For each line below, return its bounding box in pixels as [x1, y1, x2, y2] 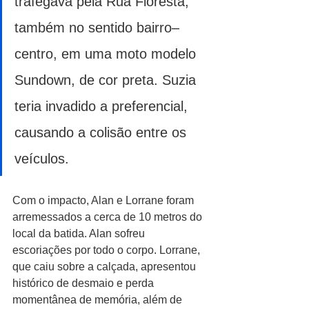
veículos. [14, 150, 69, 166]
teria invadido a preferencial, [14, 98, 192, 114]
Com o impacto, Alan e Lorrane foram [12, 194, 197, 206]
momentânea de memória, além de [12, 293, 185, 306]
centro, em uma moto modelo [14, 46, 200, 61]
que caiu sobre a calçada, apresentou [12, 260, 199, 272]
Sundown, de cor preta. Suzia [14, 72, 200, 88]
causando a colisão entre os [14, 124, 190, 140]
